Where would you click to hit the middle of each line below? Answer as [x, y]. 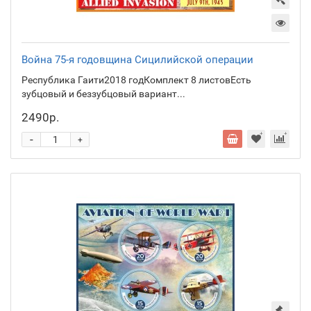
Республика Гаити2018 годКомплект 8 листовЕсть [136, 79]
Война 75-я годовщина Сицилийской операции [137, 59]
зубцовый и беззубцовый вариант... [103, 93]
